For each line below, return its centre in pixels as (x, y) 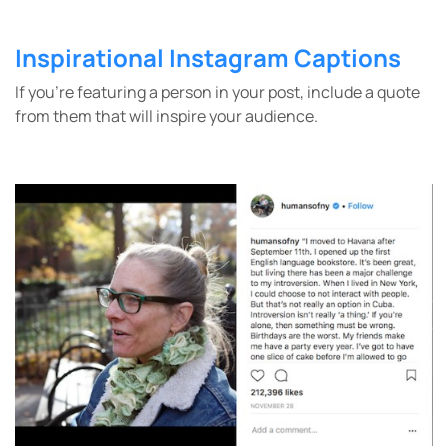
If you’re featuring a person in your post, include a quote (217, 92)
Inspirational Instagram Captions (208, 58)
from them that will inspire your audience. (166, 116)
